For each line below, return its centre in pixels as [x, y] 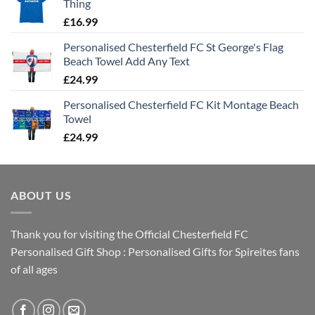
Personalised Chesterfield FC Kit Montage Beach [181, 105]
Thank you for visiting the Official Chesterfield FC [129, 233]
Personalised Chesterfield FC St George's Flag [173, 47]
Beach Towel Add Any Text [127, 61]
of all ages [34, 269]
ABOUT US [41, 195]
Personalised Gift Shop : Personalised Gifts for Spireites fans [155, 251]
